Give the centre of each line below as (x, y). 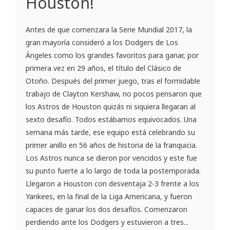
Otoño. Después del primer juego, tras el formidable (113, 81)
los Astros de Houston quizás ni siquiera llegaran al (111, 106)
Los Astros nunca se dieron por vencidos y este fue (111, 158)
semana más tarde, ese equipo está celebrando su (110, 132)
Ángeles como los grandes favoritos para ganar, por (112, 55)
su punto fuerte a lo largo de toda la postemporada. (113, 170)
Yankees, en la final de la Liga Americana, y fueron (109, 196)
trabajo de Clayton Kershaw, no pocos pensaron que (114, 93)
